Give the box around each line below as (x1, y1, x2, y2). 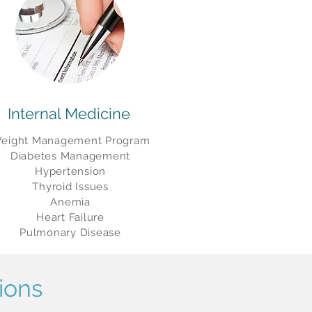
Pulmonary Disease (19, 226, 121, 239)
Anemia (50, 196, 91, 208)
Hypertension (35, 165, 106, 178)
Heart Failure (36, 211, 104, 224)
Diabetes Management (10, 150, 131, 162)
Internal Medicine (8, 104, 130, 123)
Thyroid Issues (32, 180, 109, 193)
